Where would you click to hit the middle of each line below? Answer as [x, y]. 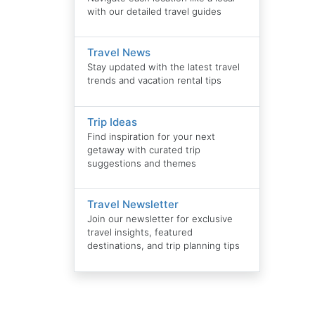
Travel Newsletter [133, 205]
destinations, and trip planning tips [164, 246]
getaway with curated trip [144, 149]
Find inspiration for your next [152, 136]
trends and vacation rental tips [155, 81]
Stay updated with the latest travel [164, 67]
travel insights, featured [140, 232]
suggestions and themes [142, 163]
